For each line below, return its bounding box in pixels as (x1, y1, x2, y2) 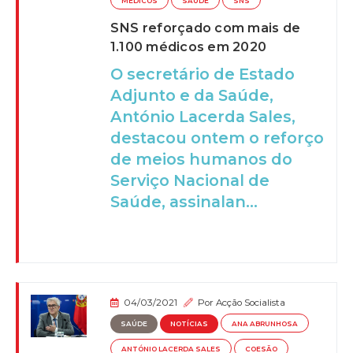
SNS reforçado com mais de (110, 20, 300, 36)
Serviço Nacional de (110, 171, 269, 191)
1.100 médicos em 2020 (110, 39, 266, 55)
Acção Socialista (216, 297, 286, 309)
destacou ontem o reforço (110, 128, 324, 148)
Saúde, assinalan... (110, 192, 258, 212)
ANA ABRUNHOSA (232, 319, 299, 328)
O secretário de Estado (110, 65, 295, 84)
